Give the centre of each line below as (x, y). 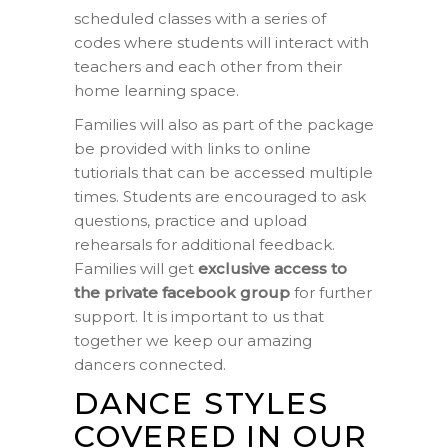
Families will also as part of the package (224, 124)
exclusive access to (272, 268)
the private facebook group (182, 292)
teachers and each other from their (208, 66)
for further (331, 292)
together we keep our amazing (193, 340)
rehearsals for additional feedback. (204, 244)
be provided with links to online (192, 148)
